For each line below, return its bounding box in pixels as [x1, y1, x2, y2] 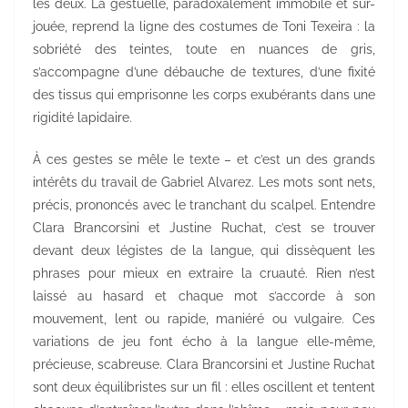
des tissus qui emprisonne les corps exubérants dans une [33, 87, 375, 103]
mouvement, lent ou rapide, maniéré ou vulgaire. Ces [33, 311, 375, 327]
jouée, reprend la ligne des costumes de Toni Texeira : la [33, 19, 375, 35]
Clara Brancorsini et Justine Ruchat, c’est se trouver [33, 220, 375, 236]
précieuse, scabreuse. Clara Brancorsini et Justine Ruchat [33, 357, 375, 372]
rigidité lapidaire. [33, 110, 132, 126]
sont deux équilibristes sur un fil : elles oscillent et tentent [33, 380, 375, 395]
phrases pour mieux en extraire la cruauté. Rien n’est [33, 266, 375, 281]
